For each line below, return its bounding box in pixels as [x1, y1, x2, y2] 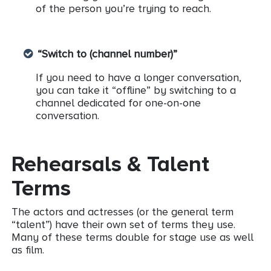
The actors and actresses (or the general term [11, 206, 233, 218]
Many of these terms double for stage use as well [11, 231, 253, 244]
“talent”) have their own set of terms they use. [11, 218, 235, 231]
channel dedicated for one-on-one [36, 97, 201, 109]
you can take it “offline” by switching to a [36, 84, 236, 97]
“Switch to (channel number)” [38, 48, 177, 60]
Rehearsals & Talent [11, 151, 209, 176]
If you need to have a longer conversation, [36, 71, 241, 84]
